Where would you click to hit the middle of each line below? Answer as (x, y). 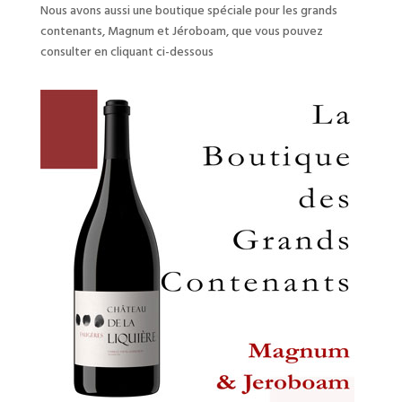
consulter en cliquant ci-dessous (127, 52)
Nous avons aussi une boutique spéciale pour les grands (188, 11)
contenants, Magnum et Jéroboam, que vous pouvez (181, 32)
